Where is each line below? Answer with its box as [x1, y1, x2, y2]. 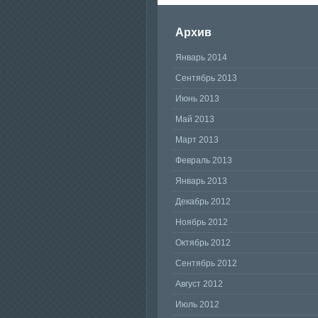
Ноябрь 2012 [175, 217, 228, 227]
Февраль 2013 [175, 155, 232, 165]
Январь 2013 [175, 176, 227, 186]
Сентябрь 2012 [175, 258, 237, 268]
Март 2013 [175, 135, 219, 145]
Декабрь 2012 [175, 197, 231, 207]
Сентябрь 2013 [175, 73, 237, 83]
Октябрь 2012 [175, 238, 231, 248]
